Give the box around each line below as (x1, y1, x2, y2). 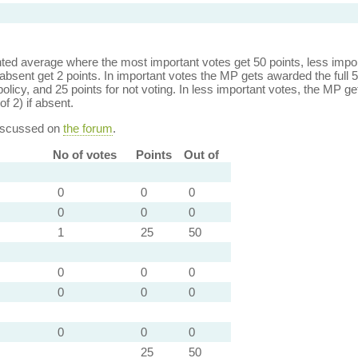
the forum (62, 121, 113, 135)
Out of (183, 148, 219, 161)
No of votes (52, 148, 117, 161)
